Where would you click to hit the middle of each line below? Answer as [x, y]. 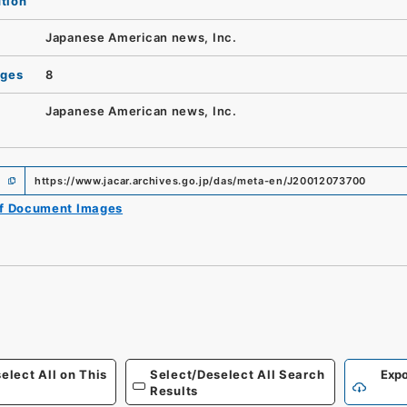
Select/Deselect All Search [238, 374]
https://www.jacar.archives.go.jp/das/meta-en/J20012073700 [200, 180]
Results [174, 390]
